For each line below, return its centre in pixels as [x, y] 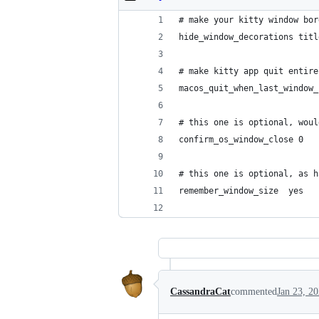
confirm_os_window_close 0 [241, 140]
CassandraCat [200, 292]
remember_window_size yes [241, 191]
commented [254, 292]
